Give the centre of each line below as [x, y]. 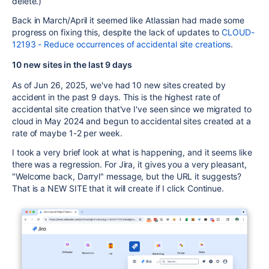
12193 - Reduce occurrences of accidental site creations [122, 44]
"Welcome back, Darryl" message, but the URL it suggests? [127, 176]
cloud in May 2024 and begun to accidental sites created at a [131, 121]
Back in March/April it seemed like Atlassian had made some [128, 20]
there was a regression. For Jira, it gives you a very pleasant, [129, 164]
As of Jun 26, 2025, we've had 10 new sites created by [119, 85]
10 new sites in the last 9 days [72, 65]
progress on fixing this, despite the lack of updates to [117, 32]
